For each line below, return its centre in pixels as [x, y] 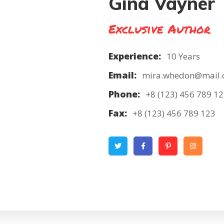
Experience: [135, 56]
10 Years [183, 56]
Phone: [124, 94]
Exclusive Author [159, 29]
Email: [122, 75]
